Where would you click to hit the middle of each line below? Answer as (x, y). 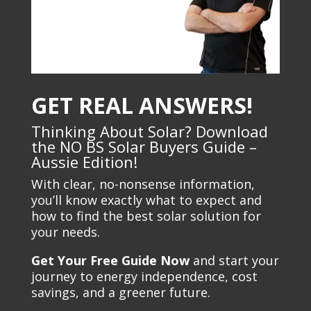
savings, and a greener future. (120, 293)
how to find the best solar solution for (146, 216)
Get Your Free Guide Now (110, 261)
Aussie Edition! (84, 162)
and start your (236, 261)
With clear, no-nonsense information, (143, 184)
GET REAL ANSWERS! (142, 106)
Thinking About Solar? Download (149, 132)
